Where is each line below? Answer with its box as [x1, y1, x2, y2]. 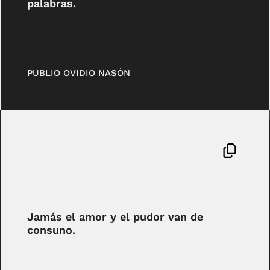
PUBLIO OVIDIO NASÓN [27, 67, 131, 79]
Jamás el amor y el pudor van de [27, 210, 204, 224]
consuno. [27, 224, 76, 237]
